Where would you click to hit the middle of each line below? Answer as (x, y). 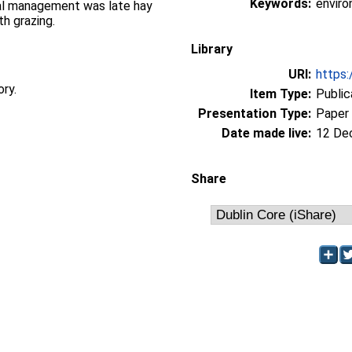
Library (212, 49)
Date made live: (266, 133)
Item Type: (280, 93)
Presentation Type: (255, 113)
